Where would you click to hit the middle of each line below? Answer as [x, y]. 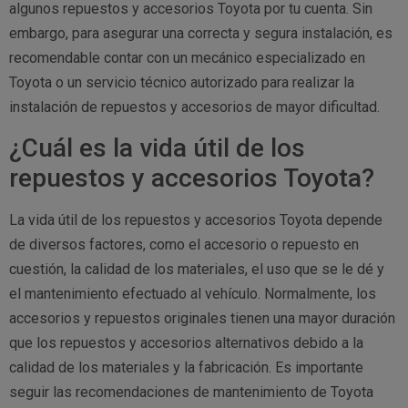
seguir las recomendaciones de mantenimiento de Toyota [191, 392]
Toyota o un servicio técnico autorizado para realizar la [182, 83]
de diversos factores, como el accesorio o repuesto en [184, 244]
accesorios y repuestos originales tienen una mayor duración [202, 318]
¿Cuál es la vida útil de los [157, 148]
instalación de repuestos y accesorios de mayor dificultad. [194, 107]
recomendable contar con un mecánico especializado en [187, 58]
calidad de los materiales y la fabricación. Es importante [186, 367]
